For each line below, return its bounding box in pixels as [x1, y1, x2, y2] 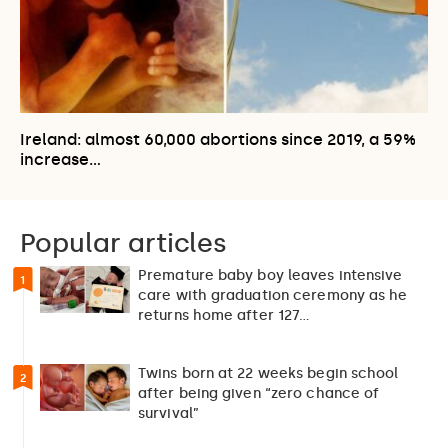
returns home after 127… [138, 307, 311, 325]
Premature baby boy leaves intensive [138, 267, 403, 285]
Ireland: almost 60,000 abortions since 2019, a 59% [20, 130, 416, 150]
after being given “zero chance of [138, 385, 380, 403]
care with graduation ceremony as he [138, 287, 408, 305]
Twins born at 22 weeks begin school [138, 365, 399, 383]
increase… [20, 150, 101, 170]
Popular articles [20, 227, 227, 260]
